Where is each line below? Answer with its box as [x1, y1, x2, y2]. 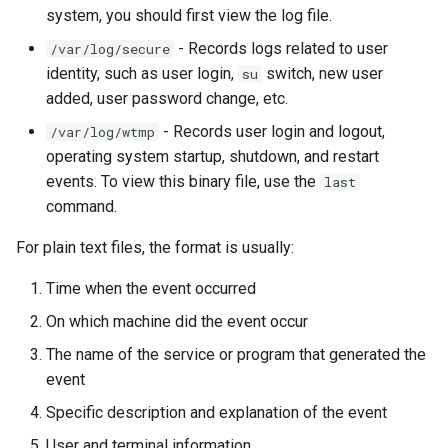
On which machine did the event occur [46, 312, 308, 331]
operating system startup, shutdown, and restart [46, 147, 379, 166]
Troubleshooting [16, 299, 129, 318]
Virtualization [16, 348, 107, 367]
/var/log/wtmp [50, 123, 155, 141]
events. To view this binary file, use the [46, 172, 320, 191]
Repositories [16, 201, 107, 220]
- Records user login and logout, [159, 122, 385, 141]
